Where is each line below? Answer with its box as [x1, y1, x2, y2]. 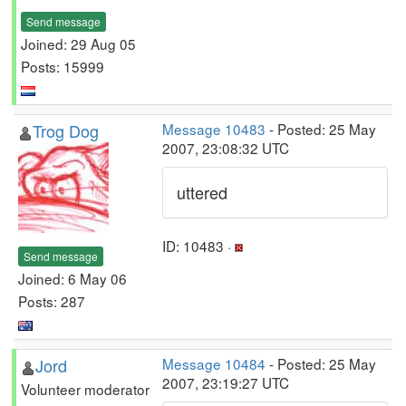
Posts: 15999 [21, 55, 104, 76]
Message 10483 [162, 119, 266, 139]
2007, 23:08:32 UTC [162, 138, 289, 158]
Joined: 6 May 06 [18, 267, 127, 288]
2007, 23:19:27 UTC [162, 372, 289, 392]
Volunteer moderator [21, 379, 150, 399]
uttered [177, 180, 227, 204]
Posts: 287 [18, 290, 85, 311]
